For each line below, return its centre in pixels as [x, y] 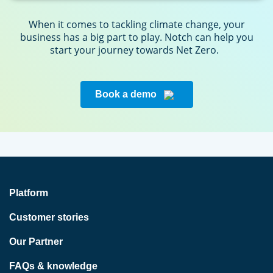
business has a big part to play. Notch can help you [136, 37]
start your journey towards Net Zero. [136, 50]
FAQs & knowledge [53, 266]
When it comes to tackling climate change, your [136, 24]
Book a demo [127, 94]
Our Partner [36, 241]
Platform [29, 193]
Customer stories [49, 217]
